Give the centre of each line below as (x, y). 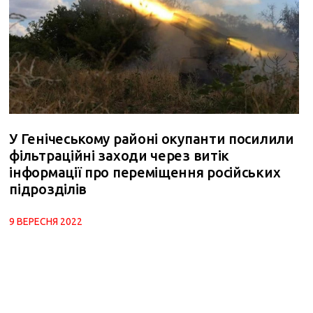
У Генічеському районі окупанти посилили (152, 138)
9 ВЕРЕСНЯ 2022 (46, 221)
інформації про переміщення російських (145, 172)
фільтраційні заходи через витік (119, 155)
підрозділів (48, 189)
